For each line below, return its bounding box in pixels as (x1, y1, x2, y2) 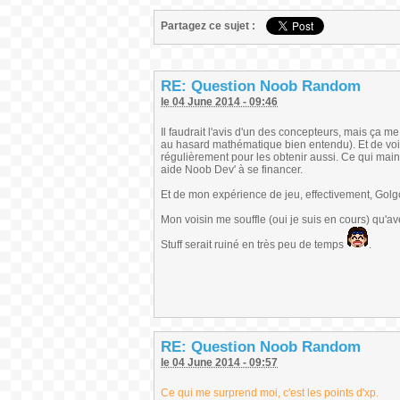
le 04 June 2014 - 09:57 (161, 356, 278, 369)
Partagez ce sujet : (161, 20, 255, 32)
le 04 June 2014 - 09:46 (161, 96, 278, 108)
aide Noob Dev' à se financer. (161, 163, 303, 176)
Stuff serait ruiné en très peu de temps (161, 238, 346, 251)
